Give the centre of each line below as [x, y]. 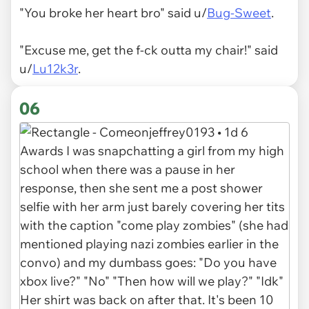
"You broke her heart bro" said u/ [113, 13]
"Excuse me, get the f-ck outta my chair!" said [149, 50]
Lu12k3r [55, 69]
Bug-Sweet [239, 13]
